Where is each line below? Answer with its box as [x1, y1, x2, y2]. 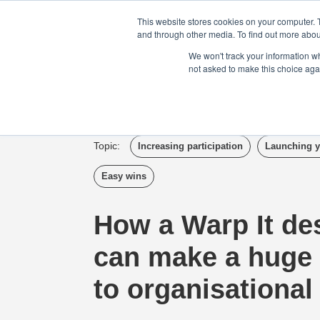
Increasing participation [138, 141, 244, 151]
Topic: [94, 140, 121, 151]
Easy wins [101, 171, 147, 181]
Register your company [204, 4, 309, 15]
